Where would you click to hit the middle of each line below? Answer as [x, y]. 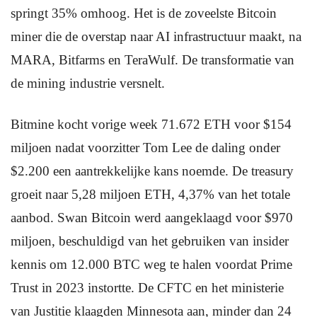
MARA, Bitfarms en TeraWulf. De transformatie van [152, 60]
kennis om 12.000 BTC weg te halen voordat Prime [151, 264]
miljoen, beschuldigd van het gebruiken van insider [150, 241]
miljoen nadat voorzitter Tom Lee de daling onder [145, 148]
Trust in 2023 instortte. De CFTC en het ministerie [147, 288]
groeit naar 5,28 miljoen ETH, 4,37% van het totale [150, 194]
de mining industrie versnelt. [88, 83]
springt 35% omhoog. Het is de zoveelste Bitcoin [144, 13]
